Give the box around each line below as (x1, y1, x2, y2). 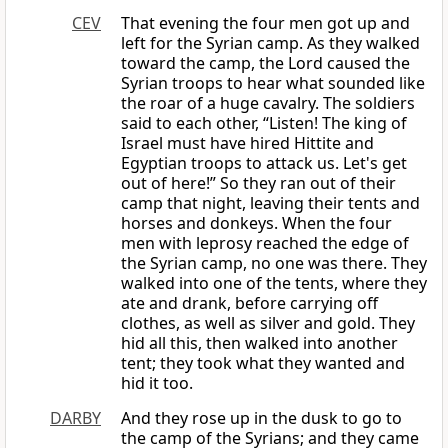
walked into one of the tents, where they (121, 272, 427, 295)
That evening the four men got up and (121, 12, 410, 35)
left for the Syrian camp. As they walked (121, 32, 420, 55)
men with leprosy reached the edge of (121, 232, 409, 255)
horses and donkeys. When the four (121, 212, 392, 235)
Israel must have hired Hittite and (121, 132, 374, 155)
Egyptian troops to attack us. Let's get (121, 152, 407, 175)
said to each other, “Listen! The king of (121, 112, 407, 135)
